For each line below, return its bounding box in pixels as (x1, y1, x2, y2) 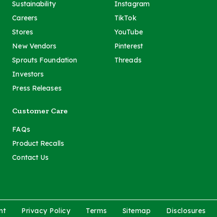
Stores (12, 27, 33, 36)
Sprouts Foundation (12, 55, 77, 64)
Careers (12, 13, 38, 22)
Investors (12, 69, 44, 78)
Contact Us (12, 153, 49, 162)
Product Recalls (12, 139, 64, 148)
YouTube (114, 27, 143, 36)
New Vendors (12, 41, 57, 50)
